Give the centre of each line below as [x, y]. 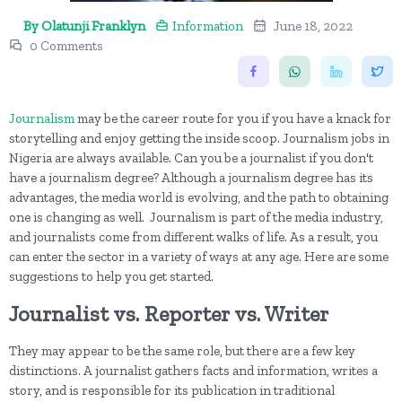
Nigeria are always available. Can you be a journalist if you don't [191, 158]
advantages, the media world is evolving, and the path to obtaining [199, 197]
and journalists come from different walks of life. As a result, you [193, 237]
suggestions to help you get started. [111, 276]
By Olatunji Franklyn [84, 26]
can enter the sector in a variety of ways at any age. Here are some [199, 257]
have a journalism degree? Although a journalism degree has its [191, 178]
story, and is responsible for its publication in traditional [172, 390]
